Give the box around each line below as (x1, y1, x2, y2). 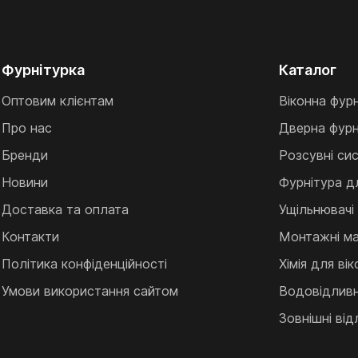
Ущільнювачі (278, 201, 354, 217)
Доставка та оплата (2, 201, 129, 217)
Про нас (2, 120, 53, 136)
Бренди (2, 147, 49, 163)
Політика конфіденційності (2, 256, 168, 272)
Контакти (2, 229, 60, 245)
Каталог (278, 62, 336, 78)
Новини (2, 174, 49, 190)
